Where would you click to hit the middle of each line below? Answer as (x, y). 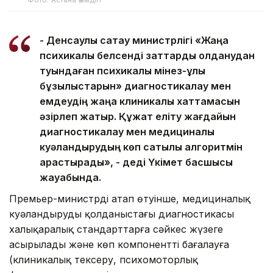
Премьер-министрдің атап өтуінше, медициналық (130, 198)
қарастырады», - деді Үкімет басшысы (136, 162)
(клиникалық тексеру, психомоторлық (104, 259)
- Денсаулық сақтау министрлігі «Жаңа (134, 40)
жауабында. (70, 177)
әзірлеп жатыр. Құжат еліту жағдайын (138, 116)
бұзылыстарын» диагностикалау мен (135, 86)
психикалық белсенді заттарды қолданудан (147, 55)
